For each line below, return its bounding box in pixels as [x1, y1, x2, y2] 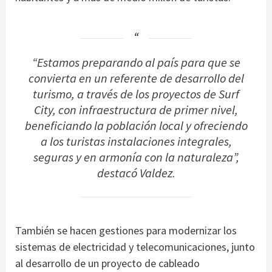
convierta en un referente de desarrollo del [28, 70, 244, 87]
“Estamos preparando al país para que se [32, 55, 240, 71]
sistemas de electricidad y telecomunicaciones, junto [15, 239, 255, 254]
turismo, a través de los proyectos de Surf [33, 86, 239, 103]
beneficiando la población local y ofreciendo [24, 118, 248, 134]
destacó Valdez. [97, 165, 175, 182]
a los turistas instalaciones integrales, [40, 134, 232, 150]
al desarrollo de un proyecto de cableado [15, 256, 200, 270]
